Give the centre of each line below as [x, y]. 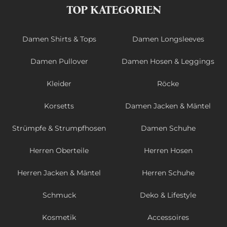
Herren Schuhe [168, 173]
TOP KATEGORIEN [113, 10]
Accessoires [168, 218]
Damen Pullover [59, 62]
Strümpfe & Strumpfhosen [59, 128]
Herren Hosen [168, 151]
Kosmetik [59, 218]
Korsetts [59, 106]
